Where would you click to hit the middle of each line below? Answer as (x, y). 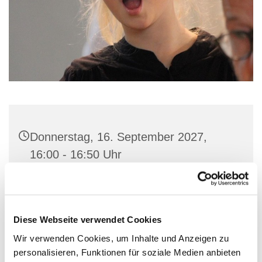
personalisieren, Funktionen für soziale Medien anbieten (127, 252)
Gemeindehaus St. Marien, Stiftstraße (128, 186)
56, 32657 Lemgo (75, 204)
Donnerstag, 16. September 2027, (118, 137)
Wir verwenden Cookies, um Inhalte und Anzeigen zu (121, 238)
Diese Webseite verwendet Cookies (87, 219)
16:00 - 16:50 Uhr (76, 155)
